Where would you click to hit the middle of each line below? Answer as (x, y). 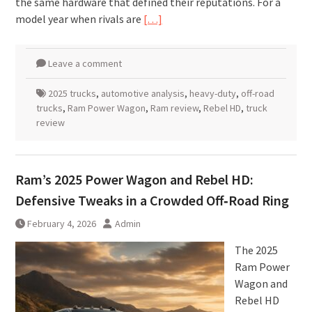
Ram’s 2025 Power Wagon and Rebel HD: (134, 179)
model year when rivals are (79, 19)
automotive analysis (142, 93)
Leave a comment (85, 63)
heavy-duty (212, 93)
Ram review (174, 108)
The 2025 (256, 250)
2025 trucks (72, 93)
